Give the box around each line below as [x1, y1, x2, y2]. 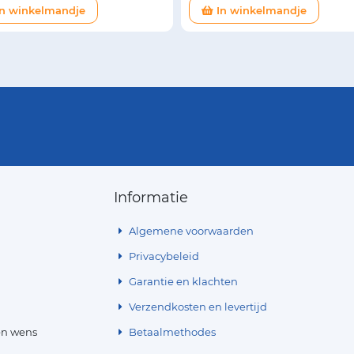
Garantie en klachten [126, 274, 239, 288]
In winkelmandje [213, 3, 307, 17]
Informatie [114, 188, 188, 206]
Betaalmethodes [126, 325, 217, 338]
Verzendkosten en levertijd [126, 299, 268, 313]
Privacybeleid [126, 249, 200, 262]
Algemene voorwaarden [126, 224, 254, 237]
